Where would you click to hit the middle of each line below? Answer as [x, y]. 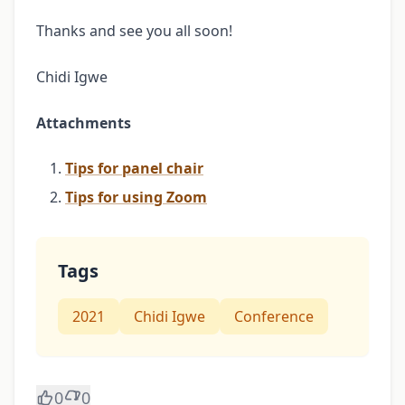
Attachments [84, 122]
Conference [274, 316]
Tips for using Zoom [136, 197]
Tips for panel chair [134, 168]
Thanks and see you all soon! [134, 30]
